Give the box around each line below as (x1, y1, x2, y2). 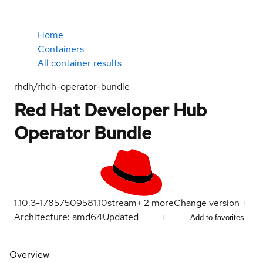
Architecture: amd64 (14, 211, 102, 223)
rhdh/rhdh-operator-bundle (14, 80, 130, 93)
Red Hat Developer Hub (14, 98, 207, 122)
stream (107, 197, 137, 209)
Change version (174, 197, 240, 209)
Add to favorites (190, 213, 244, 222)
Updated (103, 211, 141, 223)
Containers (38, 43, 84, 55)
